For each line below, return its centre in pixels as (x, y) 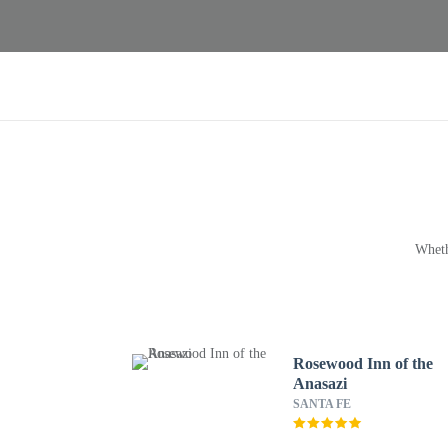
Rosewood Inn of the (363, 363)
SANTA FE (322, 404)
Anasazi (320, 383)
